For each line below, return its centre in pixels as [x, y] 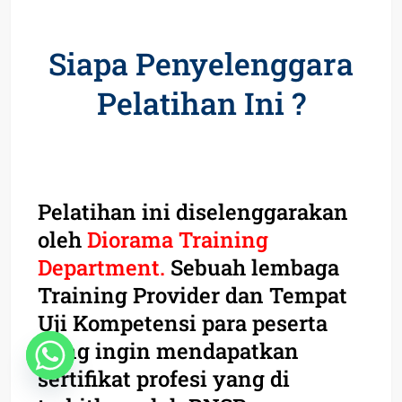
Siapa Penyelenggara [201, 63]
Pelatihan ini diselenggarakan [193, 211]
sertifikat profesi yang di [164, 378]
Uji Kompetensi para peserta [183, 323]
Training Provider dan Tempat [192, 295]
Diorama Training [178, 239]
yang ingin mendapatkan [168, 350]
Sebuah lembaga [252, 267]
